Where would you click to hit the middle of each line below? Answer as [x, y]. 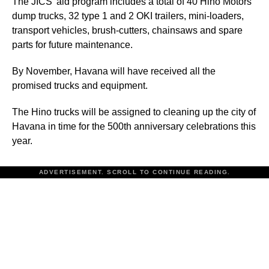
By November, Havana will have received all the [114, 71]
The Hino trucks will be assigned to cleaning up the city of [134, 112]
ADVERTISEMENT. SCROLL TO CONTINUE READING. [134, 172]
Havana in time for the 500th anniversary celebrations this [134, 127]
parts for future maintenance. [72, 45]
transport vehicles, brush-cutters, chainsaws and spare [127, 31]
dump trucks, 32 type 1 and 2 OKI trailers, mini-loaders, [128, 16]
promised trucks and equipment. [80, 86]
